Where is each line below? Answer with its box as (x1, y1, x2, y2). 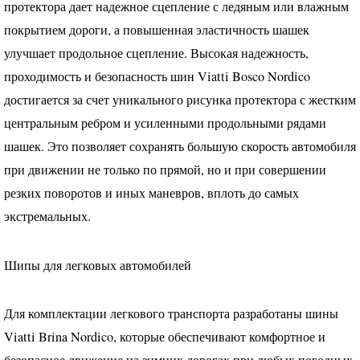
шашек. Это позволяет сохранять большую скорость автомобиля (4, 137, 356, 156)
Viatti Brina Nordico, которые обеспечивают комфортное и (4, 327, 325, 346)
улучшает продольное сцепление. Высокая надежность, (4, 44, 309, 63)
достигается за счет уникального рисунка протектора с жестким (4, 91, 356, 109)
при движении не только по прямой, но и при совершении (4, 161, 326, 179)
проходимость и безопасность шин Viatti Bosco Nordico (4, 67, 310, 86)
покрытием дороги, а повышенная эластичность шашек (4, 21, 309, 39)
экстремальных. (4, 207, 91, 226)
